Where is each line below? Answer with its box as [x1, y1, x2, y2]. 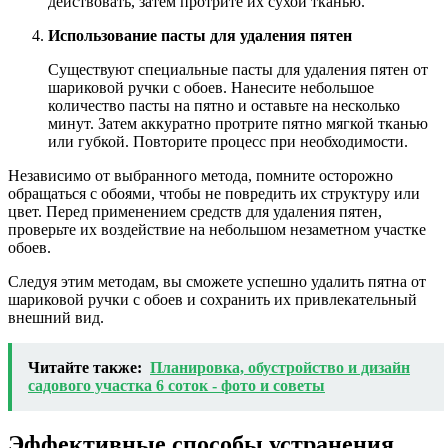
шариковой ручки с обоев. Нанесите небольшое [48, 78, 374, 96]
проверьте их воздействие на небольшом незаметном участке [8, 220, 426, 238]
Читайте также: [28, 358, 142, 376]
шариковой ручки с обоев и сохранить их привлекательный [8, 290, 417, 308]
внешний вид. [8, 308, 104, 326]
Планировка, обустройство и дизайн [150, 358, 410, 376]
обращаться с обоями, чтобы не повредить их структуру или [8, 184, 420, 202]
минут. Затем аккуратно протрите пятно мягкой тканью [48, 114, 428, 132]
